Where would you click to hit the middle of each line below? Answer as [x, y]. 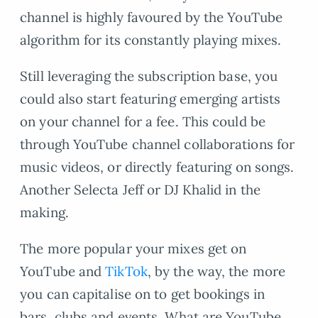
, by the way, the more [216, 271]
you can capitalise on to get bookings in [142, 294]
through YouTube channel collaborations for [158, 144]
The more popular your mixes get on [133, 248]
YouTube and [63, 271]
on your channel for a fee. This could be [143, 121]
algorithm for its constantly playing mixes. [151, 40]
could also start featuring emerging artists [150, 98]
